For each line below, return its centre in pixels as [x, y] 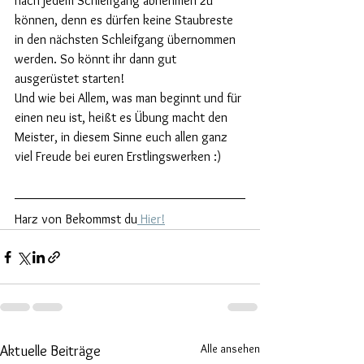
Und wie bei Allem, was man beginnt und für [130, 98]
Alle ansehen [230, 349]
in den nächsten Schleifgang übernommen [127, 40]
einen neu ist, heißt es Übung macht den [123, 118]
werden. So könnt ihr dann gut [97, 59]
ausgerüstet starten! [69, 79]
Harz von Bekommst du [76, 219]
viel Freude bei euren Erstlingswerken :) [118, 157]
